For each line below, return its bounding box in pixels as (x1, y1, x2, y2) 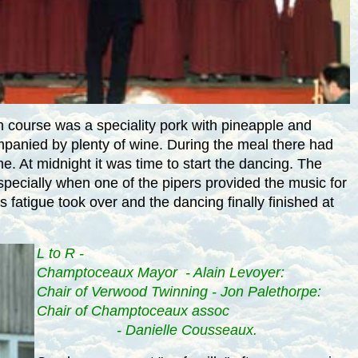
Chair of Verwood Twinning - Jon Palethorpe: (36, 283, 321, 300)
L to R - (36, 245, 88, 261)
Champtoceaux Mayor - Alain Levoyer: (36, 264, 284, 280)
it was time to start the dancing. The (91, 155, 322, 172)
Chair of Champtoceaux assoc (36, 302, 229, 319)
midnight (37, 155, 91, 172)
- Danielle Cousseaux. (36, 321, 257, 338)
